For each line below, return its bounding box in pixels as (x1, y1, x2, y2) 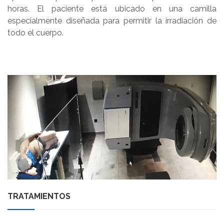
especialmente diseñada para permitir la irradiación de (7, 16, 216, 25)
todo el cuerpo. (7, 28, 63, 37)
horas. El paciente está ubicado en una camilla (7, 4, 216, 13)
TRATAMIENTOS (7, 191, 70, 201)
